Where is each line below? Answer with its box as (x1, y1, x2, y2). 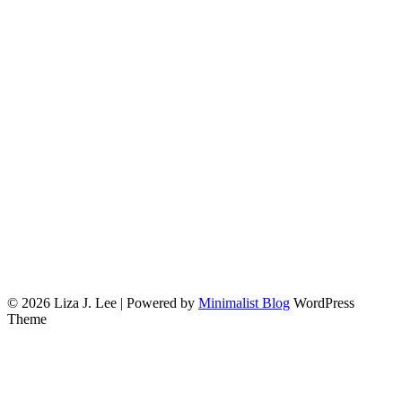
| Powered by (120, 295, 198, 311)
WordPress (290, 295, 354, 311)
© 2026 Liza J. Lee (7, 295, 120, 311)
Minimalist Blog (198, 295, 290, 311)
